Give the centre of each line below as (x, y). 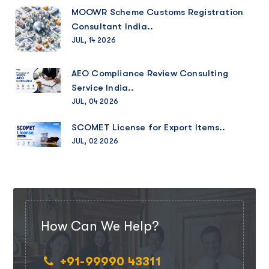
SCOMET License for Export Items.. (148, 127)
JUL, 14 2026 (93, 40)
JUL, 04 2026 (95, 101)
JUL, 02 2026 (95, 141)
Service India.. (103, 87)
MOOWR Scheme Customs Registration (157, 12)
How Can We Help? (99, 226)
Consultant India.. (112, 26)
